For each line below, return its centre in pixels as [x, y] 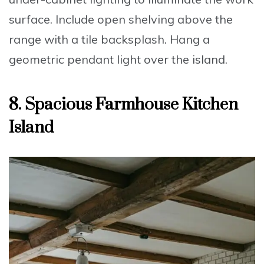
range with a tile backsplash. [89, 39]
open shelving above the [164, 19]
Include [75, 19]
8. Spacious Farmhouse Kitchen [123, 105]
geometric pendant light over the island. [118, 60]
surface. [32, 19]
